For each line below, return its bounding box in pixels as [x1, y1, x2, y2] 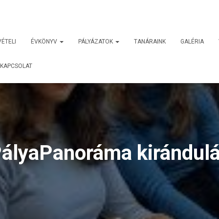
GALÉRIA [180, 38, 204, 45]
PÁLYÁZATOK [78, 38, 114, 45]
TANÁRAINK [134, 38, 166, 45]
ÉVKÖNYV [31, 38, 59, 45]
